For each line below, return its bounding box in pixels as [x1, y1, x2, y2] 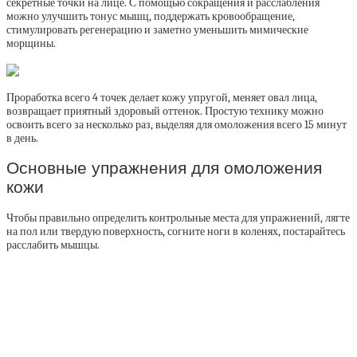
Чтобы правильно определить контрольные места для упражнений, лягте [6, 210, 350, 225]
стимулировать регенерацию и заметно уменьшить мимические [6, 23, 308, 37]
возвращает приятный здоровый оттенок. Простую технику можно [6, 104, 324, 118]
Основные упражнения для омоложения [6, 159, 322, 178]
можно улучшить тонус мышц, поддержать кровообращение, [6, 10, 295, 23]
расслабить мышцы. [6, 237, 100, 252]
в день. [6, 131, 38, 145]
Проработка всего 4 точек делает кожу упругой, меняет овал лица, [6, 91, 317, 104]
